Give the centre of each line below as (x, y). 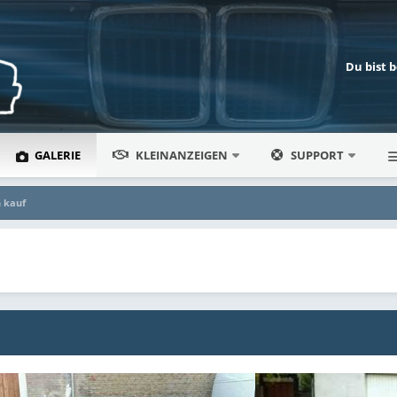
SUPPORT (318, 155)
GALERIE (57, 155)
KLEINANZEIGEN (182, 155)
